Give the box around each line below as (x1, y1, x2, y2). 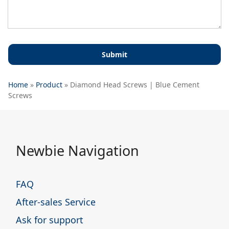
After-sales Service (16, 195, 96, 208)
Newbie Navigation (16, 141, 139, 160)
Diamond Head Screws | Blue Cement (70, 79, 199, 89)
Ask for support (16, 213, 83, 226)
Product (36, 79, 62, 89)
